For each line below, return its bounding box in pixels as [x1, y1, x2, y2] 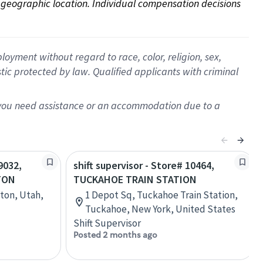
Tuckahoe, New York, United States [85, 203, 235, 215]
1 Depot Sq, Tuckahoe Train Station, [85, 188, 238, 201]
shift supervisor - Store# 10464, [73, 159, 214, 172]
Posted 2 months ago [73, 230, 157, 240]
